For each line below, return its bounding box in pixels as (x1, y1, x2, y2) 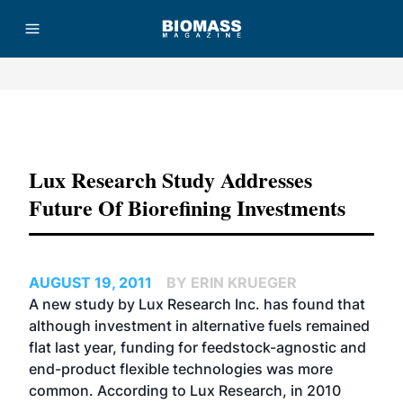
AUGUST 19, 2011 (29, 273, 152, 291)
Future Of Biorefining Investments (29, 192, 345, 223)
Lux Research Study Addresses (29, 164, 312, 195)
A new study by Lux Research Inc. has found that (29, 295, 365, 313)
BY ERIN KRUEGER (166, 273, 297, 291)
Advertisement (168, 120, 235, 130)
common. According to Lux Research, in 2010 (29, 381, 341, 399)
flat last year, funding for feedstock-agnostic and (29, 338, 366, 356)
